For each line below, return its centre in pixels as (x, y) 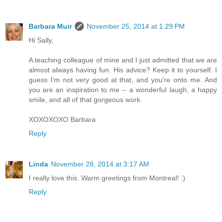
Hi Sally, (41, 40)
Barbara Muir (50, 26)
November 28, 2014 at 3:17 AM (100, 164)
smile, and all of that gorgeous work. (85, 99)
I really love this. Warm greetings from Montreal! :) (107, 178)
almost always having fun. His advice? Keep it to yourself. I (123, 70)
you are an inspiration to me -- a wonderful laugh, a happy (123, 89)
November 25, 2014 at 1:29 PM (136, 26)
